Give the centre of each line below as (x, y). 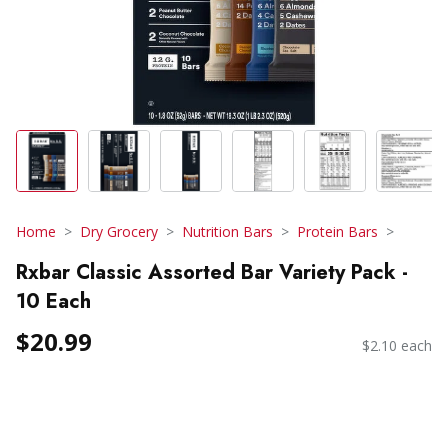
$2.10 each (397, 346)
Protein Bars (337, 231)
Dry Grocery (119, 231)
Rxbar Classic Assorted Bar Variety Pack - (212, 272)
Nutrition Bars (227, 231)
